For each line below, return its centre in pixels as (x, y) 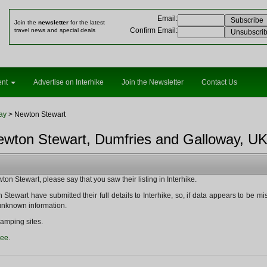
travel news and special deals (55, 30)
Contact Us (219, 82)
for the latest (87, 22)
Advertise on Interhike (69, 82)
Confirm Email (153, 30)
